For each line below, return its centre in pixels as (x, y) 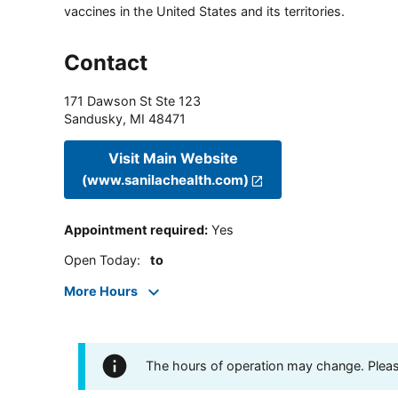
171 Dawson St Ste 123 (132, 100)
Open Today (100, 260)
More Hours (101, 291)
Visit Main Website (173, 159)
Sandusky (93, 118)
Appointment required (134, 230)
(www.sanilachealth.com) (165, 180)
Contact (106, 62)
